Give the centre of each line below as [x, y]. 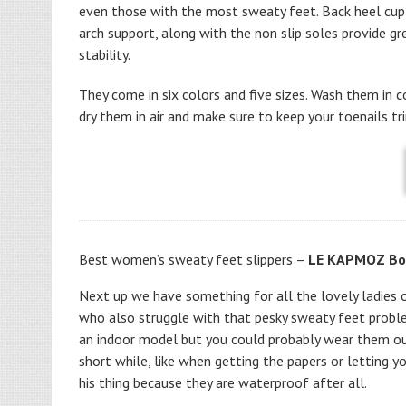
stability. [105, 54]
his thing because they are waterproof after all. [223, 382]
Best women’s [122, 259]
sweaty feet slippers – [238, 259]
